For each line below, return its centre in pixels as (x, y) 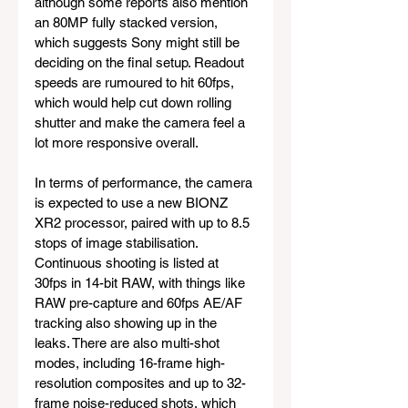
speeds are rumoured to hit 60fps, (136, 83)
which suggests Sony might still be (139, 43)
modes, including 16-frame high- (130, 363)
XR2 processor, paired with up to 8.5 (144, 223)
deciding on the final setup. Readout (141, 63)
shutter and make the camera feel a (142, 123)
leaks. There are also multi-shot (129, 343)
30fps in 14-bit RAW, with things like (142, 283)
